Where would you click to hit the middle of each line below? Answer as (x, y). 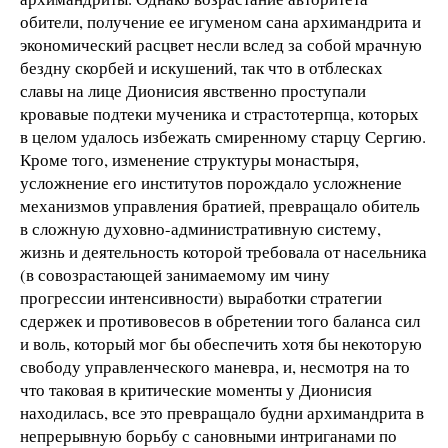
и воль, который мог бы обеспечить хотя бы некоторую (221, 344)
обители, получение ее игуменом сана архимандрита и (220, 22)
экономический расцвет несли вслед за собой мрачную (221, 45)
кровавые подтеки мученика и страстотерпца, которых (219, 114)
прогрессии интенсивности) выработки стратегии (201, 298)
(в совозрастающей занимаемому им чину (181, 275)
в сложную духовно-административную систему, (200, 229)
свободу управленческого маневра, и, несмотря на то (215, 367)
